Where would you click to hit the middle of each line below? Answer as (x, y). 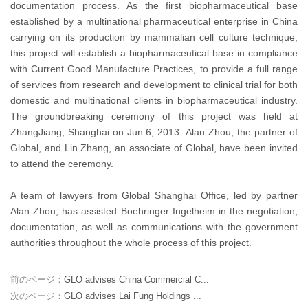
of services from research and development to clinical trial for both (154, 85)
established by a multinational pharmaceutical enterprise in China (154, 21)
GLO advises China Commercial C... (136, 279)
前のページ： (37, 279)
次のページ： (37, 296)
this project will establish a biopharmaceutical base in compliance (154, 53)
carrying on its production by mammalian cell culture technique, (154, 37)
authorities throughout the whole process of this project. (131, 243)
